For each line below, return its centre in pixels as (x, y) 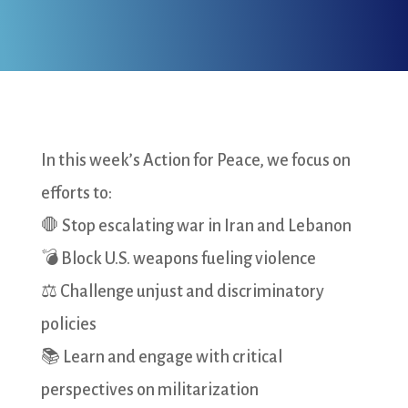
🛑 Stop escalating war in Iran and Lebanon (196, 226)
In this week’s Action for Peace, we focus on (195, 160)
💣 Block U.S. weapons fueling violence (178, 259)
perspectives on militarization (149, 390)
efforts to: (76, 193)
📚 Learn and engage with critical (161, 357)
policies (68, 324)
